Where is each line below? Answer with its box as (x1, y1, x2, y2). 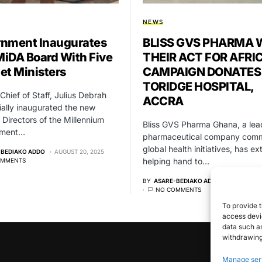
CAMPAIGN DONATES (143, 64, 261, 79)
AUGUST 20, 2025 (54, 147, 104, 155)
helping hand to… (143, 156, 209, 166)
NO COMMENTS (156, 185, 201, 193)
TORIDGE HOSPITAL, (143, 79, 254, 94)
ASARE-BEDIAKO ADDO (154, 177, 220, 184)
